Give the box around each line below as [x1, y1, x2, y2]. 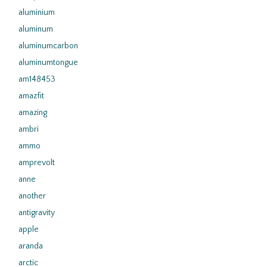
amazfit [18, 91, 44, 101]
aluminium [18, 8, 55, 17]
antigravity [18, 208, 55, 218]
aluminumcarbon [18, 41, 78, 51]
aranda [18, 241, 43, 251]
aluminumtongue [18, 58, 78, 67]
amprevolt [18, 158, 55, 167]
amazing [18, 108, 47, 117]
